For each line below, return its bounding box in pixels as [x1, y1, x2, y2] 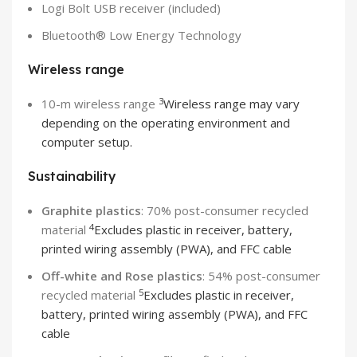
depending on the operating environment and [41, 115, 290, 131]
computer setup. [41, 134, 132, 151]
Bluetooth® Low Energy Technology [41, 27, 241, 44]
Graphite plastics [41, 202, 141, 219]
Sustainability [28, 168, 116, 185]
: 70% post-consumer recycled [141, 202, 308, 219]
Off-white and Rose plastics [41, 268, 202, 284]
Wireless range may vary [163, 96, 300, 112]
